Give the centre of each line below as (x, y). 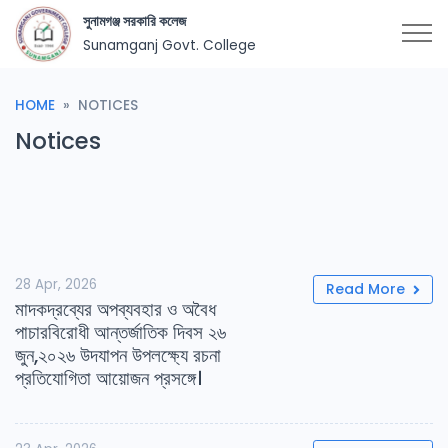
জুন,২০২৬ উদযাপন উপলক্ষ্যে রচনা (118, 355)
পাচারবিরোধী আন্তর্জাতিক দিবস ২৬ (120, 332)
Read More (367, 289)
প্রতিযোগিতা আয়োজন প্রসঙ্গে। (108, 378)
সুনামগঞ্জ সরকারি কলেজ (134, 21)
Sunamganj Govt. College (169, 45)
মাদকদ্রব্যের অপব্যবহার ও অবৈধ (115, 309)
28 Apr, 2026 (56, 284)
